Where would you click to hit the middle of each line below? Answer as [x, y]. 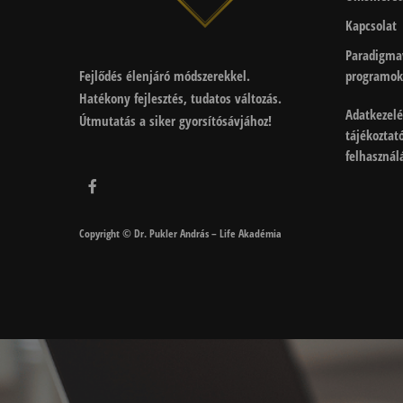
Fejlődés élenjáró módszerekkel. [164, 76]
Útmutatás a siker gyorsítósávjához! [175, 121]
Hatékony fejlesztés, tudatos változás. [180, 99]
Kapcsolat [371, 26]
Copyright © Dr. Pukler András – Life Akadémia [180, 234]
